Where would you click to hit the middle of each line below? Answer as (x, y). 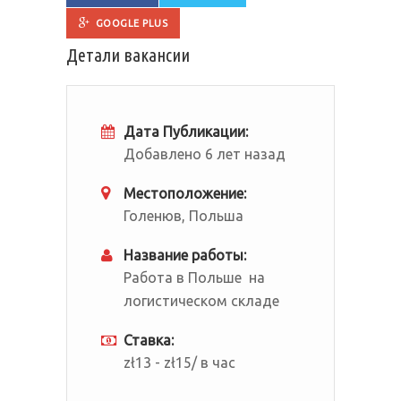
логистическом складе (201, 301)
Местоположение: (185, 193)
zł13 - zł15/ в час (179, 363)
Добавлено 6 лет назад (205, 154)
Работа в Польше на (194, 277)
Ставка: (149, 340)
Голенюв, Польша (183, 216)
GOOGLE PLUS (131, 23)
